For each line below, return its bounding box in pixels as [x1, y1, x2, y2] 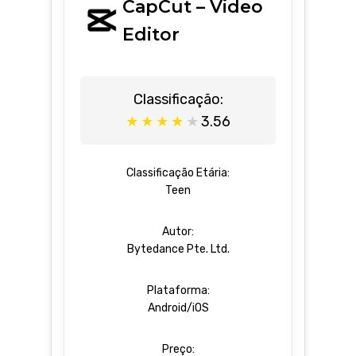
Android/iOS [147, 301, 209, 315]
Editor [122, 23, 180, 45]
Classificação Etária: [126, 166, 230, 180]
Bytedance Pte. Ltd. [126, 242, 230, 257]
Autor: [162, 225, 194, 239]
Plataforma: [146, 284, 210, 298]
